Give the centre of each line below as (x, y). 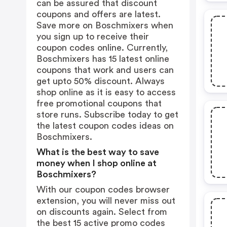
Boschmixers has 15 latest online (103, 59)
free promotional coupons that (99, 103)
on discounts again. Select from (102, 212)
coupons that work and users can (105, 70)
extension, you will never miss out (106, 201)
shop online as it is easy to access (106, 92)
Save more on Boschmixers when (105, 25)
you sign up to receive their (93, 36)
